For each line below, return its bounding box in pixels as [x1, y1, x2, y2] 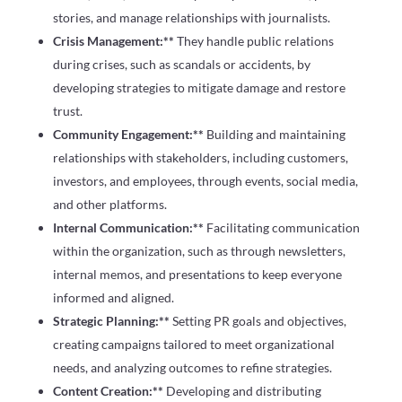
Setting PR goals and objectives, [171, 312, 346, 328]
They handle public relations [176, 32, 334, 48]
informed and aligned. [52, 289, 174, 305]
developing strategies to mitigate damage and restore [52, 79, 345, 95]
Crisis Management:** [52, 32, 177, 48]
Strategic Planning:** [52, 312, 172, 328]
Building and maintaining [205, 126, 345, 142]
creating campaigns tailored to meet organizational [52, 336, 335, 352]
